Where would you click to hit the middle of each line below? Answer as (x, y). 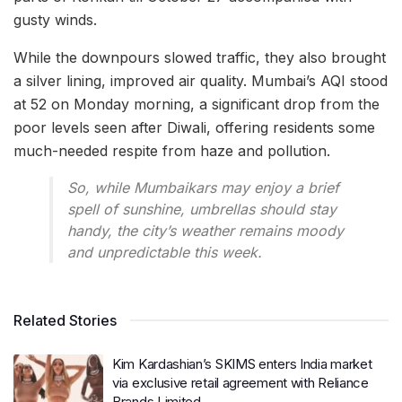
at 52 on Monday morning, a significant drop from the (197, 104)
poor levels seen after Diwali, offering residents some (194, 127)
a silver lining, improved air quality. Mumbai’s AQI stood (201, 80)
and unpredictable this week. (165, 252)
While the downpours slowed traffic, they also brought (200, 57)
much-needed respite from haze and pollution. (172, 150)
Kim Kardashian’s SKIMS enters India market (242, 363)
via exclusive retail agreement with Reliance (240, 382)
